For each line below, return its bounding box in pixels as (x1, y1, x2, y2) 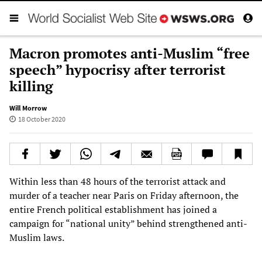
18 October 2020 (18, 114, 65, 123)
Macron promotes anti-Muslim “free (9, 43, 250, 63)
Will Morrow (9, 103, 47, 112)
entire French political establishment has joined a (9, 202, 217, 216)
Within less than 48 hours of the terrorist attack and (9, 174, 226, 188)
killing (9, 76, 53, 95)
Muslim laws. (9, 230, 64, 244)
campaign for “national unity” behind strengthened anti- (9, 216, 247, 230)
